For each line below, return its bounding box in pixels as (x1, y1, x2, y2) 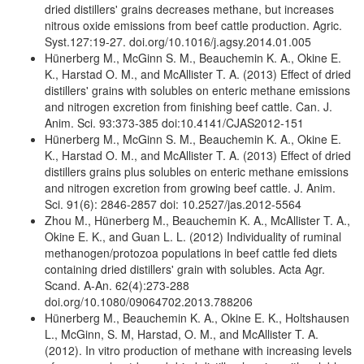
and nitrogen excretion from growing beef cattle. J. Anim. (45, 179, 336, 196)
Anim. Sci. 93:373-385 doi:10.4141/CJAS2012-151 (45, 114, 304, 131)
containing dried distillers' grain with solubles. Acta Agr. (45, 260, 325, 277)
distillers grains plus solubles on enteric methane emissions (45, 162, 349, 180)
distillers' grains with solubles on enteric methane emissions (45, 81, 350, 98)
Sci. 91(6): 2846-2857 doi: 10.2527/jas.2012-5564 (45, 195, 301, 212)
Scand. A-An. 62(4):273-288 (45, 276, 189, 293)
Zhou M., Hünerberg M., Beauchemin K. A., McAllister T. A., (45, 211, 350, 228)
